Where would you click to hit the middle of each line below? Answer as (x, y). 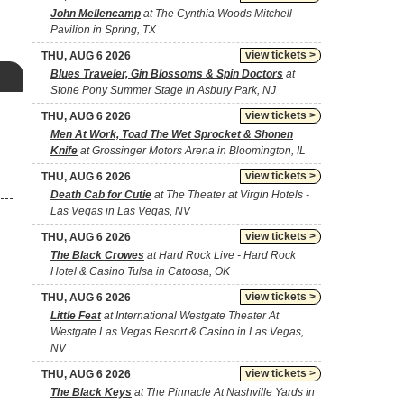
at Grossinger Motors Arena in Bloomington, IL (192, 151)
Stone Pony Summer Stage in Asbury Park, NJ (163, 90)
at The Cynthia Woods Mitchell (216, 14)
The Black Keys (91, 392)
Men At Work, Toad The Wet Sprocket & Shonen (172, 134)
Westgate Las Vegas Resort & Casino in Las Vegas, (177, 332)
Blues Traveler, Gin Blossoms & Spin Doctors (167, 74)
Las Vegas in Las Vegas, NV (120, 211)
